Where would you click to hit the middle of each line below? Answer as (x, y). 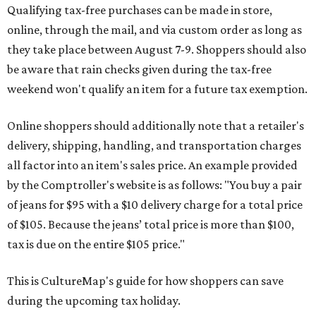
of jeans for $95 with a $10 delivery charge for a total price (155, 205)
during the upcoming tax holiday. (94, 300)
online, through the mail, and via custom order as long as (154, 30)
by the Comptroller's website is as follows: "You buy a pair (154, 185)
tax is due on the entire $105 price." (96, 244)
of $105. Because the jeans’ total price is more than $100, (151, 224)
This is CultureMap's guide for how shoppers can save (145, 281)
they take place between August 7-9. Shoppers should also (157, 49)
